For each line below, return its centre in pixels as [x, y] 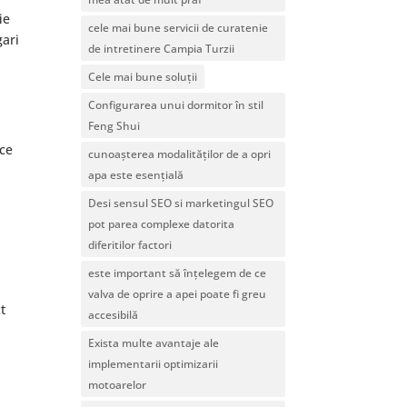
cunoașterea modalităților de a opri [180, 154]
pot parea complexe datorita [162, 223]
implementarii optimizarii [154, 363]
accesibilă [114, 314]
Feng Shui [114, 125]
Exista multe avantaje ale [154, 342]
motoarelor [118, 384]
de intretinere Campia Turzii [162, 48]
